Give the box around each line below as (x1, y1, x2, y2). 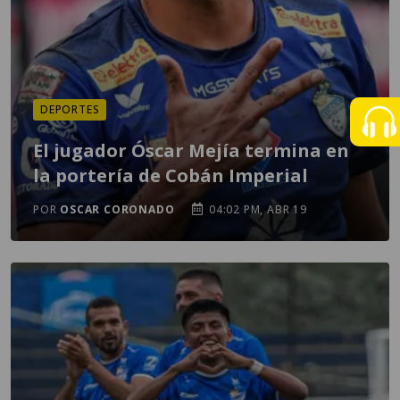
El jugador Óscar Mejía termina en (33, 138, 349, 162)
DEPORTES (40, 102, 100, 117)
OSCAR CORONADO (60, 202, 175, 217)
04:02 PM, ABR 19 (205, 202, 307, 217)
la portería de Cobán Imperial (33, 163, 308, 187)
